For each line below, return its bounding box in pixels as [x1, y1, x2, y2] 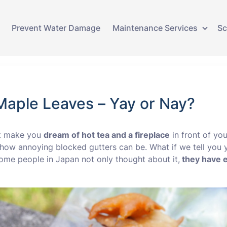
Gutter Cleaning [121, 50, 182, 61]
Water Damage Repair [121, 190, 204, 200]
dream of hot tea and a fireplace [44, 130, 170, 140]
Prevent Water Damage [12, 22, 101, 33]
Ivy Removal [121, 162, 167, 172]
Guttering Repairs [121, 134, 189, 144]
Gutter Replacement [121, 106, 198, 117]
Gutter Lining [121, 78, 172, 89]
